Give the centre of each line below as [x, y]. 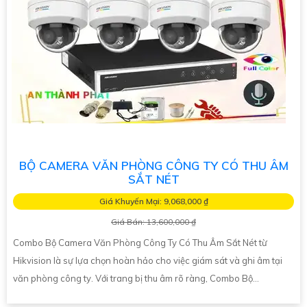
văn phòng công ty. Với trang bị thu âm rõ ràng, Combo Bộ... [136, 278]
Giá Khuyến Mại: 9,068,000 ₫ [153, 201]
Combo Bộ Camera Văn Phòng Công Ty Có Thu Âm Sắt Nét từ [140, 242]
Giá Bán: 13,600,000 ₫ [153, 221]
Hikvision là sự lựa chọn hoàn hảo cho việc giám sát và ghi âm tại [148, 260]
